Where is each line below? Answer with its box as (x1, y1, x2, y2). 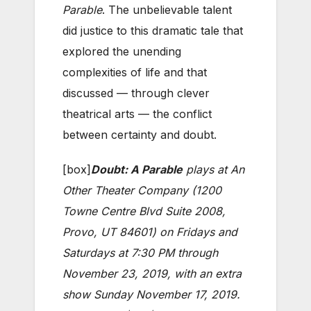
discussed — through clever (62, 85, 210, 100)
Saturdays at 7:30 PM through (62, 245, 218, 260)
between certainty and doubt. (62, 127, 217, 142)
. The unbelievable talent (102, 2, 232, 17)
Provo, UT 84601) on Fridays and (62, 224, 237, 239)
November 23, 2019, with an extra (62, 266, 242, 280)
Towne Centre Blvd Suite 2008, (62, 203, 226, 218)
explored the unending (62, 44, 181, 58)
